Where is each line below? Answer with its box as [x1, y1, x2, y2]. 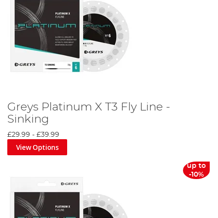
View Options [16, 142, 59, 152]
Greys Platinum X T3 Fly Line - [7, 101, 170, 113]
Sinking [7, 113, 49, 125]
